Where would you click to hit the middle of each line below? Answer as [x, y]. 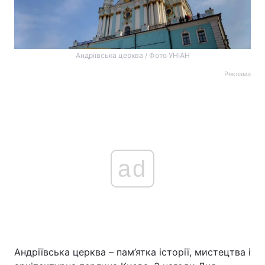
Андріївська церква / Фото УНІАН [132, 55]
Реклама [237, 74]
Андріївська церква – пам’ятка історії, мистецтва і [132, 252]
